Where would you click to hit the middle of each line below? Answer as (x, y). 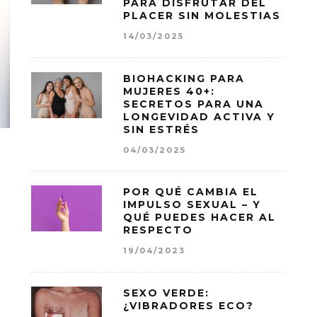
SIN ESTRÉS (161, 129)
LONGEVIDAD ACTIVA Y (199, 116)
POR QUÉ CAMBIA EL (191, 192)
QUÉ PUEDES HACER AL (200, 218)
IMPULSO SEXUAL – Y (192, 205)
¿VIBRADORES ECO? (189, 305)
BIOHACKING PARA (184, 78)
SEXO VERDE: (166, 293)
